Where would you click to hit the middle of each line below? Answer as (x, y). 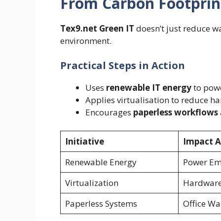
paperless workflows (176, 112)
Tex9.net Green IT (97, 29)
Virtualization (92, 183)
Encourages (109, 112)
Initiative (84, 142)
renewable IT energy (149, 87)
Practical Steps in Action (123, 65)
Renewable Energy (101, 162)
